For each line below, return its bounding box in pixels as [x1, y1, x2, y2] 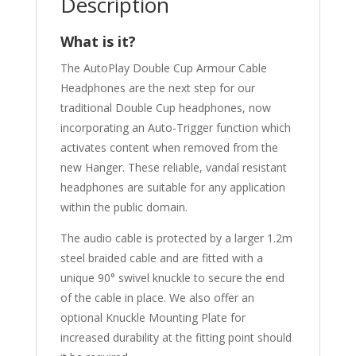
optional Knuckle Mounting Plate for [60, 309, 246, 325]
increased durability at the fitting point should [60, 329, 292, 345]
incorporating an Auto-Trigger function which [60, 119, 291, 135]
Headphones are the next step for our [60, 79, 255, 95]
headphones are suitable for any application [60, 179, 285, 195]
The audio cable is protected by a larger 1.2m [60, 230, 292, 246]
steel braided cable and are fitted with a [60, 250, 263, 265]
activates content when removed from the [60, 139, 278, 155]
